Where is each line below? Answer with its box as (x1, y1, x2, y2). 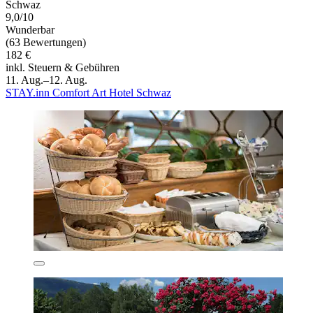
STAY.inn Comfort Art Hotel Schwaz (6, 86, 171, 99)
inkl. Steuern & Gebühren (6, 61, 119, 73)
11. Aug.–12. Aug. (6, 73, 87, 86)
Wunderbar (6, 23, 54, 36)
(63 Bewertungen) (6, 36, 86, 48)
